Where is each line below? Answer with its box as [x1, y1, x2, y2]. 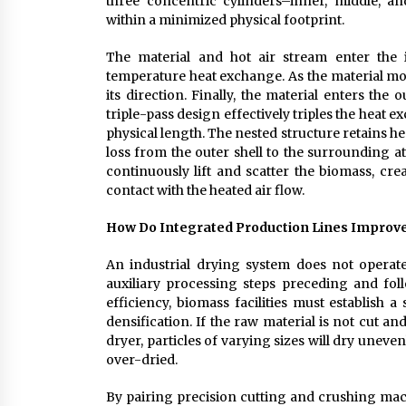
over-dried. [106, 352, 178, 369]
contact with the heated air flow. [106, 182, 304, 199]
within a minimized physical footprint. [106, 12, 344, 29]
